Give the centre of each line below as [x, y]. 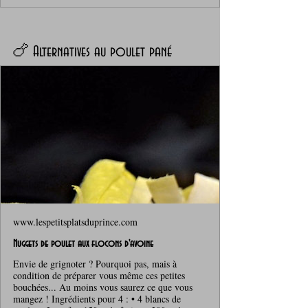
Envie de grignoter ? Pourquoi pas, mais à [95, 263]
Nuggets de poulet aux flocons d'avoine [83, 244]
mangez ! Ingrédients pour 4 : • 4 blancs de [97, 298]
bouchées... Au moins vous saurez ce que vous [103, 287]
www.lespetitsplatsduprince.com [75, 221]
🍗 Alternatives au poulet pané [92, 52]
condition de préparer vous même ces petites [99, 275]
